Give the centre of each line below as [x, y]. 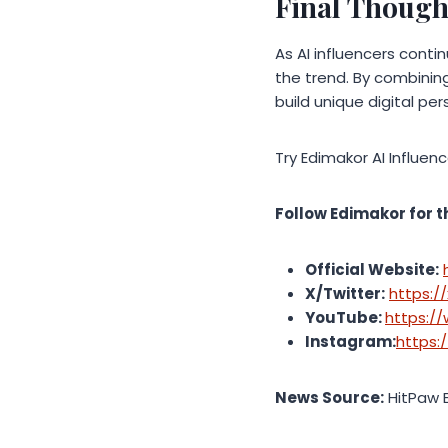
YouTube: [345, 317]
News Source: [329, 397]
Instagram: [350, 341]
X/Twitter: [345, 293]
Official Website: [372, 269]
